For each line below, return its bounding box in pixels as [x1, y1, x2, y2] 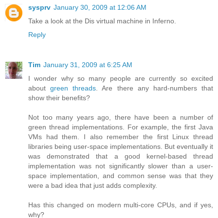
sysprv [28, 3, 51, 12]
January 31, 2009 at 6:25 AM [43, 61, 132, 69]
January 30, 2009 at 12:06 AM [54, 3, 146, 12]
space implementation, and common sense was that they [28, 172, 213, 180]
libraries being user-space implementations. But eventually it [28, 143, 213, 151]
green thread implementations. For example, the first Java [28, 123, 213, 131]
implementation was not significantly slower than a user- [28, 162, 213, 170]
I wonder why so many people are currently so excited [28, 74, 213, 83]
